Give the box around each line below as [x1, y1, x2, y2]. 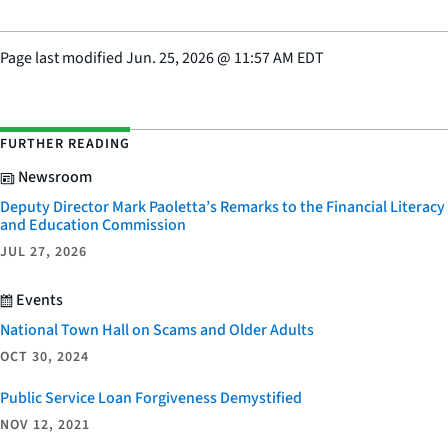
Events [13, 288, 63, 311]
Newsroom [15, 166, 92, 189]
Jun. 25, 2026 [126, 47, 214, 70]
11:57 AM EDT [234, 47, 324, 70]
